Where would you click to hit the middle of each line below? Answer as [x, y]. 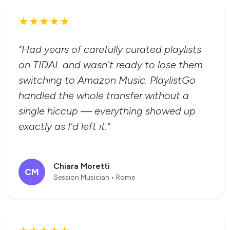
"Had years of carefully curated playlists [110, 50]
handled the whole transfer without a [104, 96]
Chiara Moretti [82, 166]
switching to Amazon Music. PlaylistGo [107, 80]
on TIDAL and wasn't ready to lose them [111, 65]
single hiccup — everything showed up [107, 111]
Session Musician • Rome [94, 177]
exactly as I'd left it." [64, 127]
